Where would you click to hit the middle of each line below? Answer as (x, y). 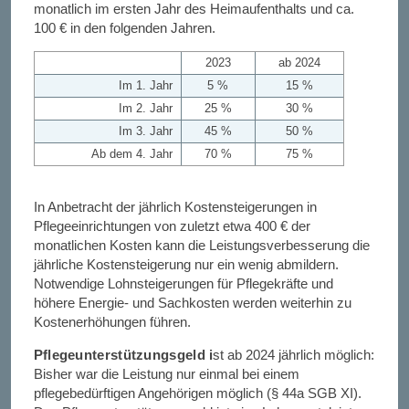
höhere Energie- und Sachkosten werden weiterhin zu (192, 303)
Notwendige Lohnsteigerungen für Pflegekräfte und (183, 283)
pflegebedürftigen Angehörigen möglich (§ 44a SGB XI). (197, 393)
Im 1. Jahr (148, 86)
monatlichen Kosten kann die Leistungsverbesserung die (201, 245)
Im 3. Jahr (148, 131)
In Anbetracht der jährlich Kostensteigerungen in (175, 207)
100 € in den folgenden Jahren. (124, 28)
